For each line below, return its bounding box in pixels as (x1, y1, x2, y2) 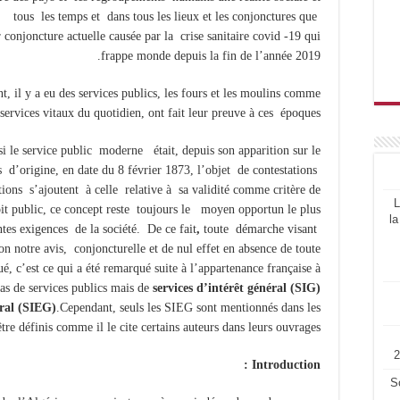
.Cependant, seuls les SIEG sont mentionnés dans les (56, 300, 321, 314)
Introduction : (252, 357, 321, 371)
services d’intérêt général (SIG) (153, 280, 321, 295)
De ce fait (147, 221, 196, 236)
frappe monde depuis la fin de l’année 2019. (101, 48, 321, 62)
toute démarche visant (200, 221, 321, 236)
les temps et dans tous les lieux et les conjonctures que (41, 9, 321, 23)
